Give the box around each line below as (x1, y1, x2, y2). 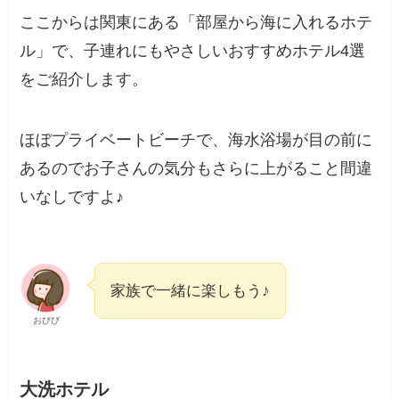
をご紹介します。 (20, 70, 149, 89)
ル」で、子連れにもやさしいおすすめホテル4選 (20, 42, 366, 61)
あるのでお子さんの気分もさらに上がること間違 (20, 159, 373, 177)
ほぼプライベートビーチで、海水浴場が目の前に (20, 130, 373, 149)
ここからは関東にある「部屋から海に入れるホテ (20, 13, 373, 32)
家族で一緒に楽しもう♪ (110, 281, 271, 299)
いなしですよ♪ (20, 187, 125, 206)
